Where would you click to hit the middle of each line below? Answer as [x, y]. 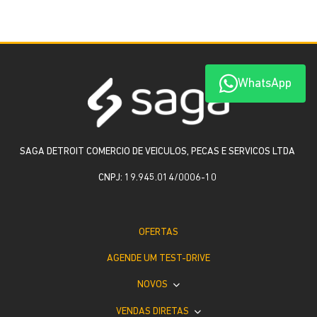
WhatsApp [265, 83]
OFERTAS [158, 232]
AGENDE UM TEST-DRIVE [158, 258]
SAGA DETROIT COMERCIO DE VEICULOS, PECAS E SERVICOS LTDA [157, 151]
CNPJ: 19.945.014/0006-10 [157, 178]
